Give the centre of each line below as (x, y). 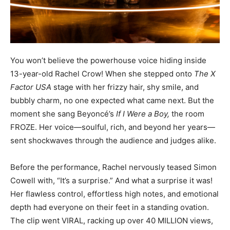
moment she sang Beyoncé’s (63, 114)
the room (187, 114)
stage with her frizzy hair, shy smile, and (125, 87)
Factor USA (31, 87)
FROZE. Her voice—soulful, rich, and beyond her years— (113, 127)
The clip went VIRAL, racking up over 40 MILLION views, (112, 221)
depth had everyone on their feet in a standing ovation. (110, 207)
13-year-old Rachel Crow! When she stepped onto (102, 74)
